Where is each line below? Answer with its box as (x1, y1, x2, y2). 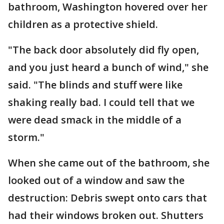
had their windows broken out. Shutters (8, 208, 203, 222)
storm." (8, 130, 44, 144)
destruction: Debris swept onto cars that (8, 190, 207, 204)
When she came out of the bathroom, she (8, 155, 209, 169)
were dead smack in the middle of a (8, 112, 181, 126)
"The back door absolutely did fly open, (8, 42, 199, 56)
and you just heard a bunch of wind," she (8, 60, 208, 74)
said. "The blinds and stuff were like (8, 77, 182, 91)
